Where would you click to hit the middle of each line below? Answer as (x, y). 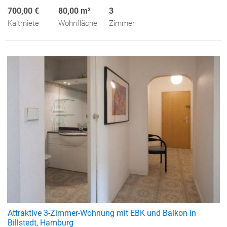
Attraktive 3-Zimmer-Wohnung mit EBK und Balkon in (102, 213)
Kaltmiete (23, 23)
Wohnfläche (78, 23)
